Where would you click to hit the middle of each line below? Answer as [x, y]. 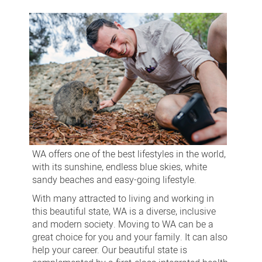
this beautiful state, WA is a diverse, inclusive [124, 211]
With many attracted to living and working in [123, 199]
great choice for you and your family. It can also [130, 237]
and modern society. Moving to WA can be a [123, 224]
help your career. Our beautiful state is [109, 250]
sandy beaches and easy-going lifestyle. [114, 180]
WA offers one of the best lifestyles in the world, [129, 154]
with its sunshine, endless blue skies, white [119, 167]
